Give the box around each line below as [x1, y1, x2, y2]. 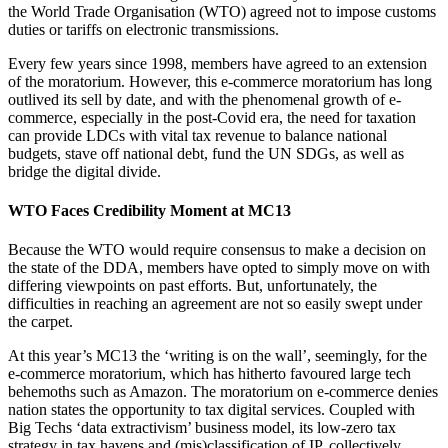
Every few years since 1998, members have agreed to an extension [8, 54, 427, 72]
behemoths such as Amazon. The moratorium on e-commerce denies [8, 383, 438, 401]
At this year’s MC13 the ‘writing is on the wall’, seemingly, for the [8, 347, 427, 365]
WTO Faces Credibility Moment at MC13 [8, 202, 291, 219]
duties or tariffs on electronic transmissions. [8, 20, 279, 38]
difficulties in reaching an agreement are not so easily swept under [8, 295, 422, 313]
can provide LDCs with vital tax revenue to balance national [8, 126, 387, 144]
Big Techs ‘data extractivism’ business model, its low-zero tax [8, 419, 396, 437]
